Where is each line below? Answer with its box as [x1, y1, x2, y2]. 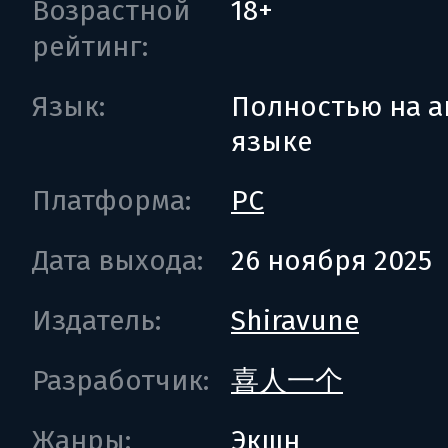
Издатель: [32, 304, 161, 337]
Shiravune [231, 304, 359, 337]
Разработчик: [32, 364, 209, 397]
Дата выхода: [32, 244, 203, 277]
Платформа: [32, 184, 191, 217]
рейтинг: [32, 30, 148, 63]
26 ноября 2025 [231, 244, 432, 277]
